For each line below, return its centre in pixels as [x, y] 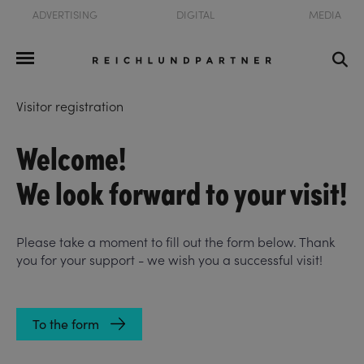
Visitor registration [70, 106]
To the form [66, 324]
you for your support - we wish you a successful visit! [169, 260]
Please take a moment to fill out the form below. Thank [175, 242]
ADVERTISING [65, 15]
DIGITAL [195, 15]
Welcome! [71, 156]
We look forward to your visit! [182, 191]
